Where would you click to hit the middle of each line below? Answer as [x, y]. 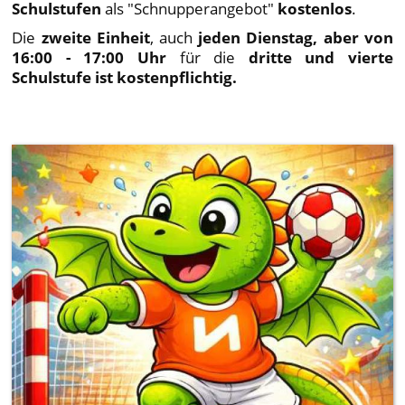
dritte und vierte [320, 57]
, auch [171, 38]
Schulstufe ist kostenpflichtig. [125, 77]
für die [207, 57]
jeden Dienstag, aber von [292, 38]
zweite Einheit [95, 38]
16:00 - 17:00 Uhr [89, 57]
